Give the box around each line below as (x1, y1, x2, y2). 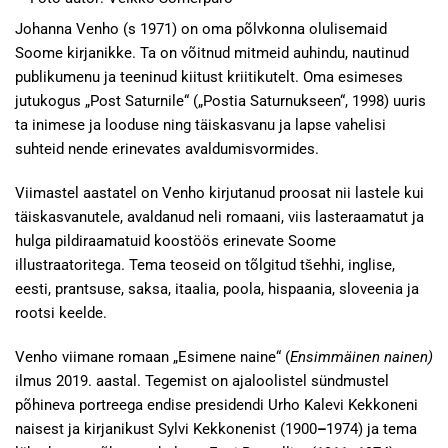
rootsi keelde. (15, 304, 107, 322)
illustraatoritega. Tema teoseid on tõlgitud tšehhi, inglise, (15, 256, 395, 274)
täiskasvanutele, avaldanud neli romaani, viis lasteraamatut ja (15, 208, 424, 226)
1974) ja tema (326, 420, 417, 438)
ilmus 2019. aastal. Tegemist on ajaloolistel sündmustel (15, 372, 389, 390)
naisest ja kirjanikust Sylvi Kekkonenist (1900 (15, 420, 317, 438)
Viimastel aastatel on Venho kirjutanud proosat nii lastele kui (15, 184, 424, 202)
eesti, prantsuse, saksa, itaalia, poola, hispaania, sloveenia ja (15, 280, 419, 298)
